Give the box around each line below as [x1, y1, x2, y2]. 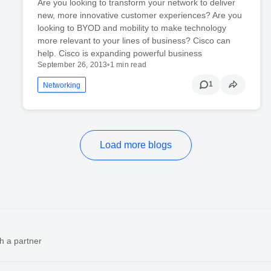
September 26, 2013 [38, 60, 108, 69]
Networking [43, 80, 81, 90]
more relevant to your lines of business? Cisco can [38, 35, 231, 45]
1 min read [109, 60, 147, 69]
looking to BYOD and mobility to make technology [38, 22, 227, 33]
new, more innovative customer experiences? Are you [38, 10, 243, 20]
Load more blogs [99, 139, 172, 150]
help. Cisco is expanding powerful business [38, 48, 203, 58]
